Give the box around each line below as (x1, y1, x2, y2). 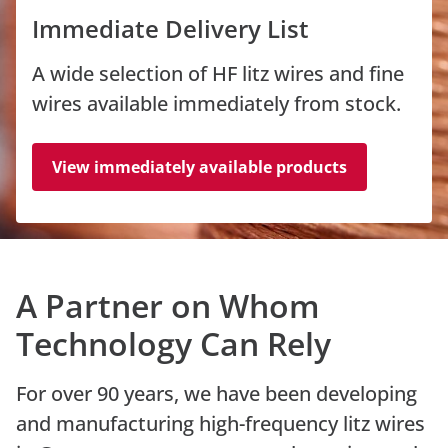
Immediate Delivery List (32, 12, 309, 45)
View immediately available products (52, 156, 347, 178)
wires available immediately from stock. (32, 90, 401, 117)
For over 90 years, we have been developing (16, 380, 417, 407)
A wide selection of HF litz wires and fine (32, 60, 404, 87)
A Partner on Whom (16, 284, 320, 327)
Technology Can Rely (16, 322, 331, 365)
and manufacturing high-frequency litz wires (16, 410, 425, 437)
